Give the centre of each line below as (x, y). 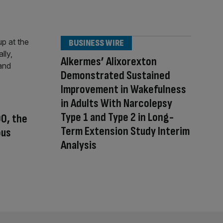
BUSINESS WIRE (96, 43)
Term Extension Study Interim (125, 131)
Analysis (79, 145)
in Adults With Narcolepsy (116, 104)
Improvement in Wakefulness (123, 90)
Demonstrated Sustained (115, 76)
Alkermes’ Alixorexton (109, 62)
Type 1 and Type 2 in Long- (117, 117)
